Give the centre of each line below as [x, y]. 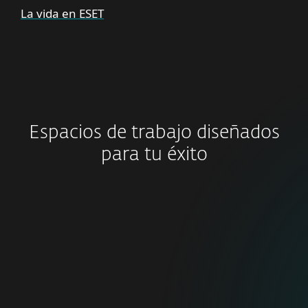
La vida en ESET [62, 14]
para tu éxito [154, 155]
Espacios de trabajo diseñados [154, 133]
